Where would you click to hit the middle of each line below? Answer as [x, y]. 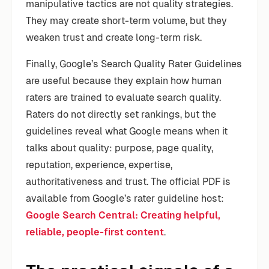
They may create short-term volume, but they [126, 20]
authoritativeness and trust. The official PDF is [128, 181]
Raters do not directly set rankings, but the [121, 114]
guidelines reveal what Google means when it [127, 131]
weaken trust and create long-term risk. [114, 37]
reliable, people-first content [95, 232]
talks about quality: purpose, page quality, [119, 148]
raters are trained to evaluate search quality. [123, 97]
